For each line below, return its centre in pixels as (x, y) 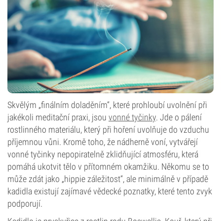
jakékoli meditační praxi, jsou (58, 117)
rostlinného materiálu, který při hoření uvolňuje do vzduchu (108, 129)
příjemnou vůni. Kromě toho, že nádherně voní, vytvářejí (103, 142)
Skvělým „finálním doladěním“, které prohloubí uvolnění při (107, 105)
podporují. (25, 203)
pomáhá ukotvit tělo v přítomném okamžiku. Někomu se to (108, 166)
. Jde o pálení (179, 117)
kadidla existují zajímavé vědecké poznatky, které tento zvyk (110, 191)
